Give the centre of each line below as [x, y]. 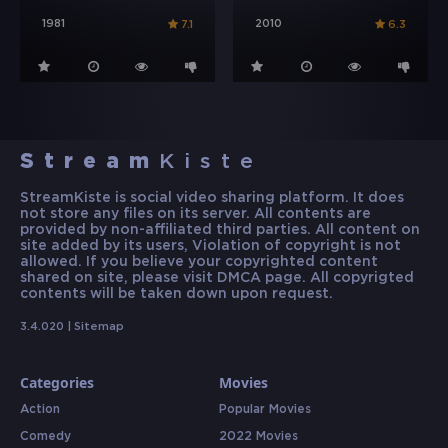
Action [40, 410]
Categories [57, 383]
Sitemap [99, 327]
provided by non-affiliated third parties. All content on [220, 230]
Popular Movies [264, 410]
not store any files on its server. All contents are [195, 214]
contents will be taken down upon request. [176, 294]
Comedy [45, 437]
